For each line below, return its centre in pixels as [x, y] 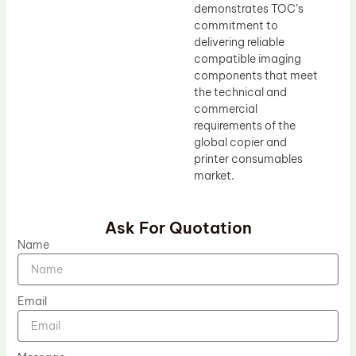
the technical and [240, 92]
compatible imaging [248, 58]
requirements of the [245, 125]
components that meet [256, 75]
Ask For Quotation [178, 228]
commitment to [236, 25]
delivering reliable [239, 42]
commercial [226, 108]
